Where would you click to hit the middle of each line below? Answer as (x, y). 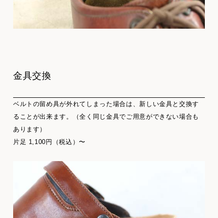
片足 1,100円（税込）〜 (49, 142)
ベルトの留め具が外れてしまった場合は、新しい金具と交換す (106, 104)
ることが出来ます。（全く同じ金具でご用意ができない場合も (106, 117)
